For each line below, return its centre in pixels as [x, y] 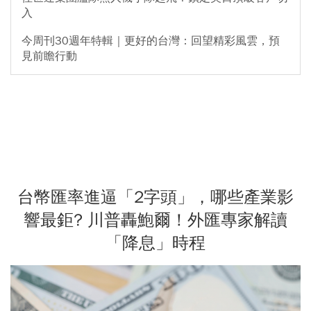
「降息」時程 [155, 243]
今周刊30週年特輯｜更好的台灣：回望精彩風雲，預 [151, 41]
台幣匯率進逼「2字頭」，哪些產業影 [155, 197]
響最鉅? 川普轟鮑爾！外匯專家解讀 [155, 220]
